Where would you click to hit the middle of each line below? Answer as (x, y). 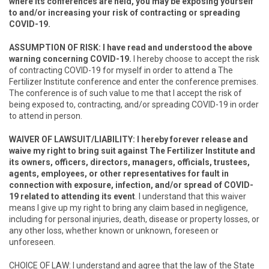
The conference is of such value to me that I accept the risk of (125, 93)
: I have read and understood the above (175, 47)
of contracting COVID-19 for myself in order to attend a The (121, 70)
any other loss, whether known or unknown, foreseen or (114, 231)
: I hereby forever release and (190, 139)
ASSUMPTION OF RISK (54, 47)
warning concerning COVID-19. (71, 59)
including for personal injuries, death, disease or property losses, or (134, 219)
